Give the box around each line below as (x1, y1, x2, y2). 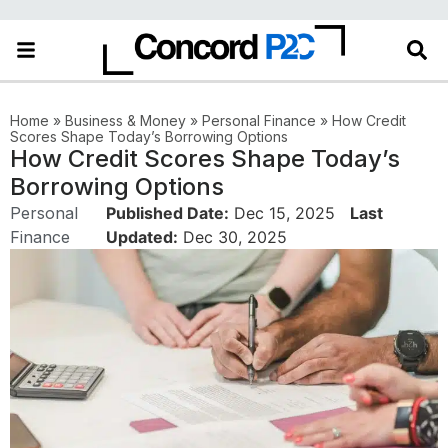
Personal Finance (202, 112, 316, 129)
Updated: (105, 227, 178, 247)
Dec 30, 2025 (177, 227, 287, 247)
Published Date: (105, 203, 229, 223)
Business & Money (65, 112, 186, 129)
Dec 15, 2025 (228, 203, 340, 223)
